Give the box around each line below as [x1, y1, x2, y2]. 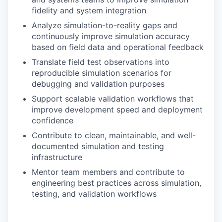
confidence [32, 115, 73, 125]
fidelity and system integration [32, 5, 146, 15]
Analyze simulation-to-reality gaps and [32, 20, 177, 30]
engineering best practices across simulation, [32, 178, 201, 188]
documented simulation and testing [32, 141, 164, 151]
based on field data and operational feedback [32, 42, 204, 52]
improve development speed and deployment [32, 105, 203, 114]
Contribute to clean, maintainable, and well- [32, 130, 196, 140]
